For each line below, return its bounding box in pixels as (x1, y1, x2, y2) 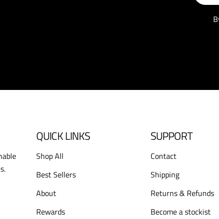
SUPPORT (150, 128, 193, 144)
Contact (150, 150, 176, 162)
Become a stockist (150, 206, 211, 218)
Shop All (36, 150, 64, 162)
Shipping (150, 169, 179, 180)
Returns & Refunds (150, 187, 214, 199)
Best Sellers (36, 169, 76, 180)
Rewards (36, 206, 66, 218)
